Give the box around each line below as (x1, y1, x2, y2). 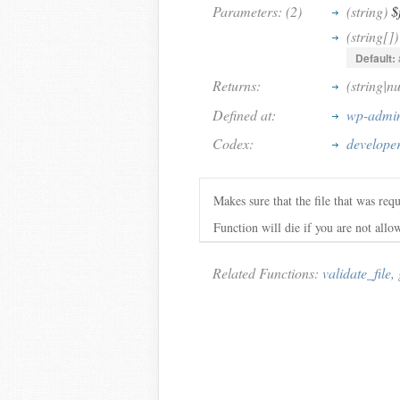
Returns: (212, 76, 261, 95)
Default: (355, 50, 396, 66)
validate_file (322, 263, 391, 282)
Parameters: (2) (212, 2, 302, 21)
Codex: (212, 134, 254, 153)
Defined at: (212, 105, 276, 124)
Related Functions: (212, 263, 322, 282)
